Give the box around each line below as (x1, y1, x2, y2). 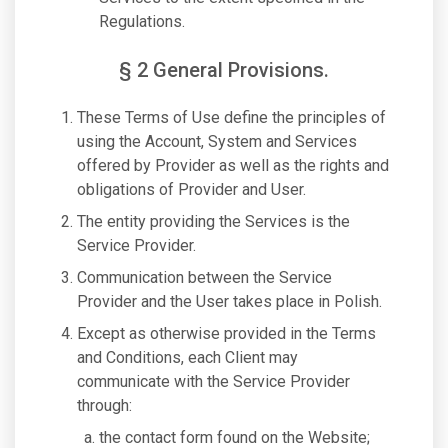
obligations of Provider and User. (77, 180, 306, 199)
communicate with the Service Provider (77, 372, 350, 391)
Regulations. (99, 12, 185, 31)
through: (77, 396, 132, 415)
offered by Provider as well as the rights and (77, 156, 389, 175)
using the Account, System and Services (77, 132, 357, 151)
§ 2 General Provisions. (119, 58, 329, 82)
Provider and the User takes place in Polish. (77, 292, 382, 311)
